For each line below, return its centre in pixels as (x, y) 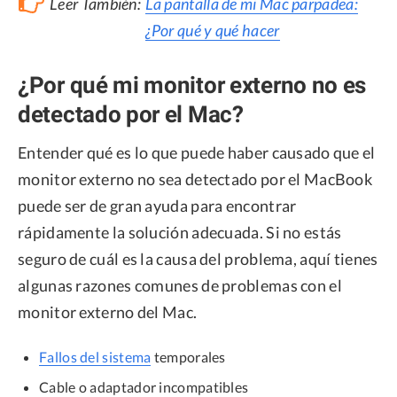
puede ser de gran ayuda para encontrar (157, 206)
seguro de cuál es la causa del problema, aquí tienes (198, 259)
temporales (188, 357)
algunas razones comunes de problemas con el (180, 286)
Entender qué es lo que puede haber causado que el (197, 153)
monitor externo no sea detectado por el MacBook (195, 179)
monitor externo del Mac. (108, 312)
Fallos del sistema (95, 357)
